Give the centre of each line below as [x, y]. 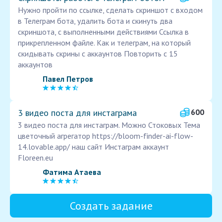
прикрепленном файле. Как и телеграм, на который [104, 43]
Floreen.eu [35, 158]
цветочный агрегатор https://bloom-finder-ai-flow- [106, 136]
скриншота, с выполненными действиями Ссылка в [103, 32]
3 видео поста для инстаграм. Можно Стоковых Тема [109, 125]
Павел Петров [68, 79]
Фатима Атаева [72, 172]
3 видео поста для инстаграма [77, 113]
